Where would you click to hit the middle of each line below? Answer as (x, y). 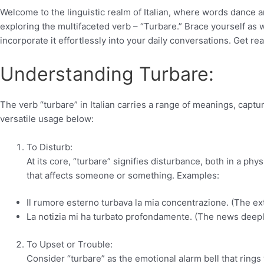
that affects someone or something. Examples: (123, 175)
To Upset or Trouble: (70, 244)
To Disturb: (49, 147)
